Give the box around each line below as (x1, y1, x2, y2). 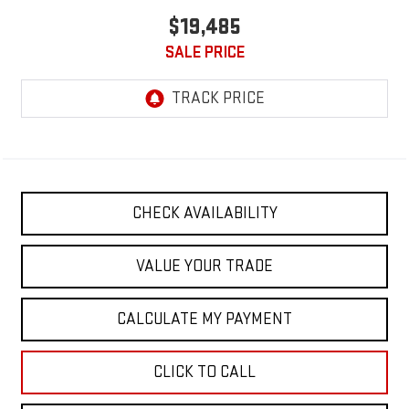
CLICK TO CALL (153, 362, 256, 383)
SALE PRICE (164, 43, 245, 63)
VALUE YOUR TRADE (136, 257, 273, 277)
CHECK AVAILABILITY (131, 204, 278, 224)
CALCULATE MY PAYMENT (117, 309, 292, 330)
